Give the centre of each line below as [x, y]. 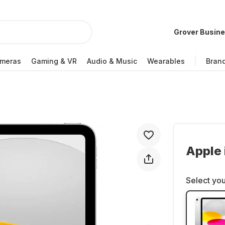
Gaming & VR [54, 61]
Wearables [166, 61]
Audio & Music [112, 61]
